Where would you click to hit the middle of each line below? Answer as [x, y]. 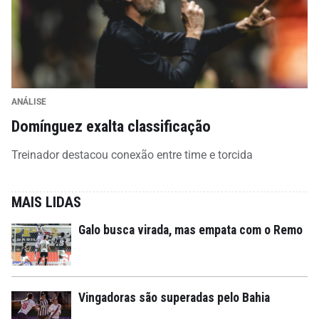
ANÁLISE [29, 102]
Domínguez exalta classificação [111, 126]
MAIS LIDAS [46, 203]
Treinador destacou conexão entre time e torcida [132, 155]
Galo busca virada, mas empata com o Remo [190, 230]
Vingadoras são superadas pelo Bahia [174, 298]
